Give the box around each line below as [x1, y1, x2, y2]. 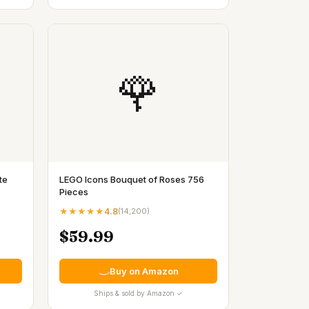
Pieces [59, 186, 88, 197]
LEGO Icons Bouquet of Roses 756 [59, 174, 204, 185]
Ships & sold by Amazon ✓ [94, 289, 183, 297]
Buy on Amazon [109, 265, 179, 277]
